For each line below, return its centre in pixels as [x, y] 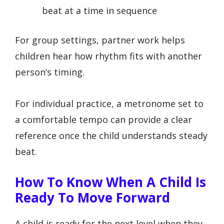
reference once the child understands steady [111, 135]
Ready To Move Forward [92, 198]
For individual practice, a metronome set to [109, 103]
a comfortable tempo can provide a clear [103, 119]
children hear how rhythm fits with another [108, 56]
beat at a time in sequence [99, 11]
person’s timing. [50, 72]
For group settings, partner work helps [100, 40]
